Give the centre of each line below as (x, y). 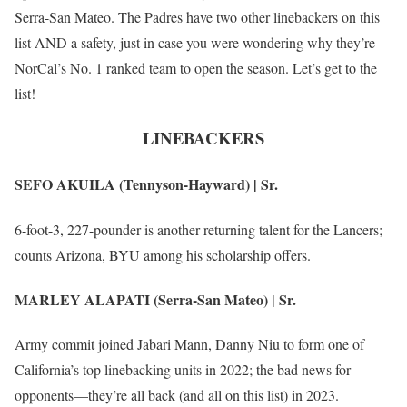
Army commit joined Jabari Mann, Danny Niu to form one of (189, 344)
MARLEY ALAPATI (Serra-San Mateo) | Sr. (155, 299)
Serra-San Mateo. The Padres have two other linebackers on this (197, 17)
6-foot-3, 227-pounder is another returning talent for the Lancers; (199, 229)
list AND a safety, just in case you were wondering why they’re (195, 43)
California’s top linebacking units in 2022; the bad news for (183, 370)
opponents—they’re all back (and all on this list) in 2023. (177, 395)
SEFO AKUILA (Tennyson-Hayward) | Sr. (146, 184)
